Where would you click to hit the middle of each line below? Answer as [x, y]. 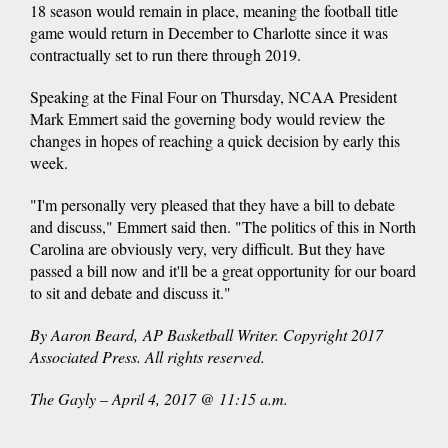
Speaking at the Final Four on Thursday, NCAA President [213, 97]
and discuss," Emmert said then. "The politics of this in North [223, 227]
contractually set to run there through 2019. [165, 55]
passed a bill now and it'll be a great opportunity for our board [223, 271]
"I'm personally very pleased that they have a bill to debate [212, 205]
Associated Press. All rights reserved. [147, 357]
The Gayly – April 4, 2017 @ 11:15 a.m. [159, 399]
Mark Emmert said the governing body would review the [207, 119]
